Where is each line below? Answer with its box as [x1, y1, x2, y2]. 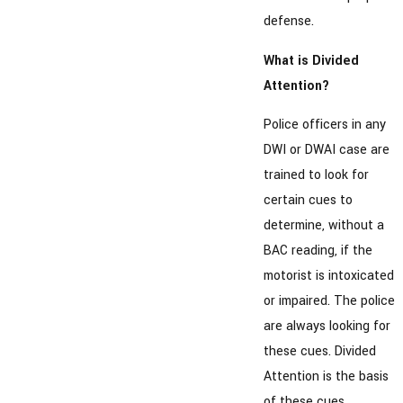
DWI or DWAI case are [263, 140, 390, 160]
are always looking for [263, 317, 390, 336]
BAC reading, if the [263, 241, 372, 261]
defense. [263, 11, 314, 31]
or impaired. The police [263, 291, 395, 311]
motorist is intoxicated [263, 266, 394, 286]
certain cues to [263, 191, 353, 210]
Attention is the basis [263, 367, 389, 387]
